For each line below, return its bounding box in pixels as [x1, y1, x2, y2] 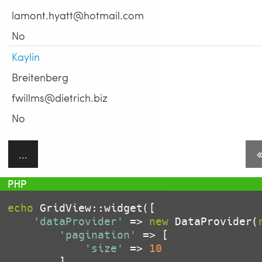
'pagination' [59, 228, 136, 242]
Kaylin [12, 49, 40, 64]
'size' [85, 242, 123, 256]
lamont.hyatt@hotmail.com [12, 8, 144, 23]
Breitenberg [12, 70, 68, 85]
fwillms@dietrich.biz [12, 90, 108, 105]
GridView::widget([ [33, 201, 156, 215]
